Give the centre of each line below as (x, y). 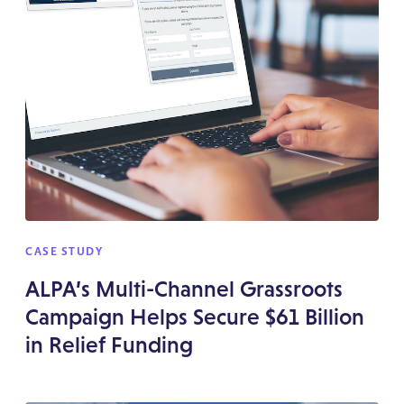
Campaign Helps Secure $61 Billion (195, 317)
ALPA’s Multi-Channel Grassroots (184, 289)
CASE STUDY (64, 251)
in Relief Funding (110, 344)
